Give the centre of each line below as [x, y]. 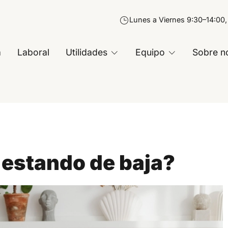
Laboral [34, 52]
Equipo [150, 52]
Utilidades [87, 52]
